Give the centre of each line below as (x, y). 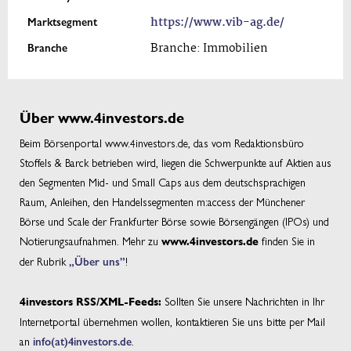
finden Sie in (287, 241)
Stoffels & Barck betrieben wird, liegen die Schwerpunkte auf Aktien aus (175, 163)
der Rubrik (44, 261)
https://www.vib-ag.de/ (217, 23)
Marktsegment (62, 22)
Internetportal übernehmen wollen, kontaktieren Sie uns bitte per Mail (172, 321)
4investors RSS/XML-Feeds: (90, 302)
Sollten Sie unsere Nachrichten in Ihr (243, 301)
